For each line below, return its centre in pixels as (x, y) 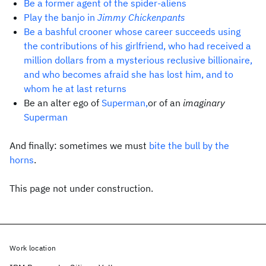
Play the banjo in (61, 17)
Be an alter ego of (63, 103)
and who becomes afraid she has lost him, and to (129, 74)
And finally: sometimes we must (79, 145)
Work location (33, 248)
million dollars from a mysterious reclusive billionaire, (138, 60)
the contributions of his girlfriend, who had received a (137, 46)
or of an (165, 103)
